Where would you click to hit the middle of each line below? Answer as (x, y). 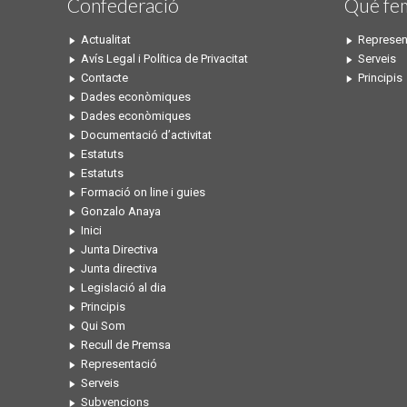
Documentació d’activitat (147, 135)
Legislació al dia (124, 288)
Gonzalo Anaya (121, 211)
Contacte (105, 78)
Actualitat (106, 40)
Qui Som (104, 326)
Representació (119, 364)
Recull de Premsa (126, 345)
